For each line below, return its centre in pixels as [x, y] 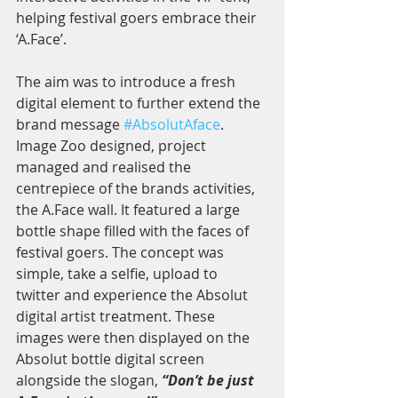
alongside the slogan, [89, 380]
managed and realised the [105, 167]
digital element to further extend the [140, 103]
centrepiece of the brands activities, [137, 188]
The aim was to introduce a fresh [127, 82]
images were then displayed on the [135, 338]
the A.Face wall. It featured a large [130, 210]
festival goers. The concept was [122, 252]
